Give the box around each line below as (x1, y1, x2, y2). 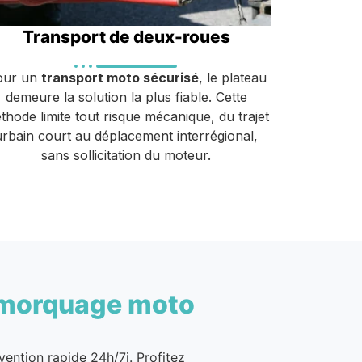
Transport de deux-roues (22, 26, 230, 47)
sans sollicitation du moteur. (41, 146, 211, 163)
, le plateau (198, 69, 267, 86)
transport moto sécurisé (40, 69, 199, 86)
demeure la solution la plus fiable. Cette (5, 88, 247, 105)
